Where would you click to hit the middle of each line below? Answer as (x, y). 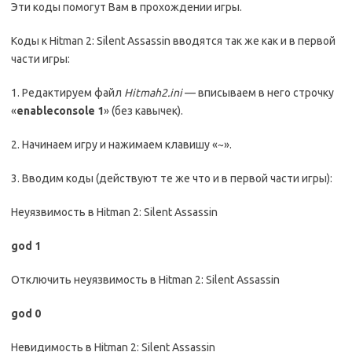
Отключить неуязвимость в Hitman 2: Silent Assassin (145, 280)
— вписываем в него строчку (258, 93)
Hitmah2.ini (153, 93)
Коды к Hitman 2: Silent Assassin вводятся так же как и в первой (173, 41)
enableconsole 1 (60, 111)
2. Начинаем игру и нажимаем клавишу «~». (121, 145)
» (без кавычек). (143, 111)
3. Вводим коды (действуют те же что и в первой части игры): (172, 178)
